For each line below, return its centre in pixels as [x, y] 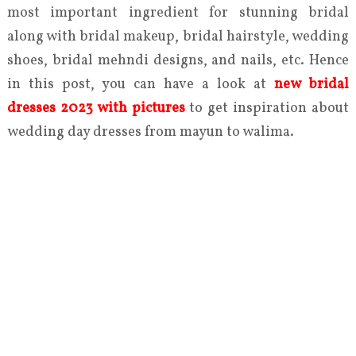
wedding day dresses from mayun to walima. [150, 132]
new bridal [312, 85]
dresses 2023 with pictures [96, 108]
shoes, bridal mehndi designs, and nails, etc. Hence [178, 61]
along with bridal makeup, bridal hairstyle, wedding [178, 37]
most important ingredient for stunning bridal [178, 13]
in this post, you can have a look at [141, 85]
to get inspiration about [267, 108]
